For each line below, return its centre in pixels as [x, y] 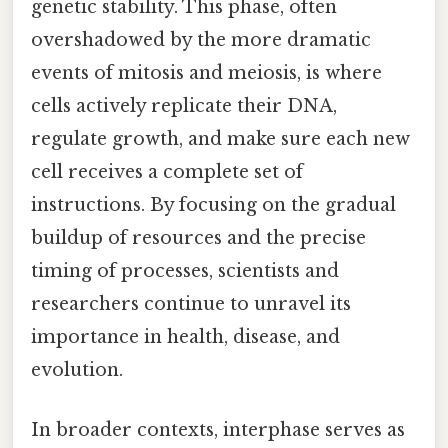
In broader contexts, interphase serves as [218, 429]
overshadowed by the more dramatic [201, 40]
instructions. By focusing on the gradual [213, 205]
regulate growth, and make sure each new [220, 139]
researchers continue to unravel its [191, 304]
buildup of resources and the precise [198, 238]
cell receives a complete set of [167, 172]
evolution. [77, 370]
